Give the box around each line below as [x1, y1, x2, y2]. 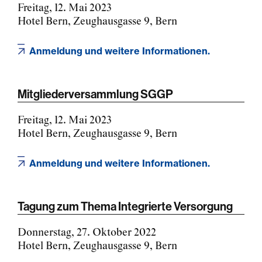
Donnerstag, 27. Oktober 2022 [18, 226, 156, 239]
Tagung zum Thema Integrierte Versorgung [18, 198, 233, 213]
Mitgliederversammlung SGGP [18, 86, 173, 101]
